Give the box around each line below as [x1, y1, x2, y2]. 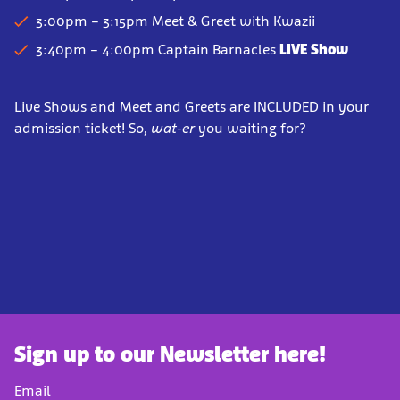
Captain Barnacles [158, 41, 279, 59]
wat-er [151, 120, 195, 137]
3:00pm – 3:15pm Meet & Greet [36, 12, 239, 30]
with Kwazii [239, 12, 315, 30]
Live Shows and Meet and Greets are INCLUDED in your [14, 98, 369, 116]
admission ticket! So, [14, 120, 151, 137]
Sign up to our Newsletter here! [14, 341, 326, 368]
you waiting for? [195, 120, 306, 137]
